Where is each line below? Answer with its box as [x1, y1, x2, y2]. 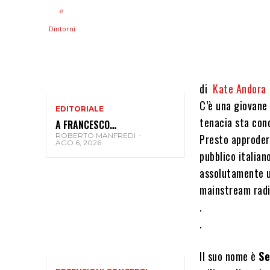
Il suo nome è [199, 248, 259, 264]
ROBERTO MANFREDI [55, 131, 136, 140]
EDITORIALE [55, 104, 104, 114]
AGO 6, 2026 [55, 138, 101, 148]
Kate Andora [213, 81, 266, 96]
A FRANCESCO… [55, 118, 116, 133]
